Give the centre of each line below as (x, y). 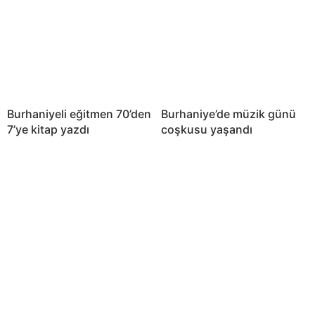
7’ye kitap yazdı (48, 129)
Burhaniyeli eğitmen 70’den (79, 114)
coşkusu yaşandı (207, 129)
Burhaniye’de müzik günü (229, 114)
